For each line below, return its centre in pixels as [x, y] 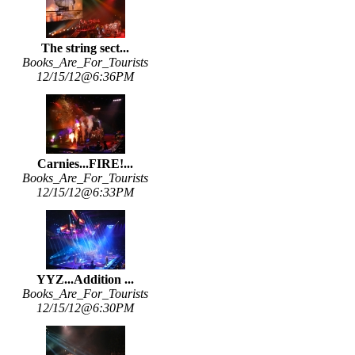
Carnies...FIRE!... [85, 164]
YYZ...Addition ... [85, 280]
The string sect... [85, 48]
